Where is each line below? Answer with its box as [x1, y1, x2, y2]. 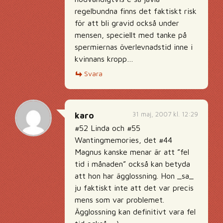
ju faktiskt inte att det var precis [75, 183, 194, 192]
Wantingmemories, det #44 [75, 135, 172, 144]
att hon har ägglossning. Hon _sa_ [75, 171, 194, 180]
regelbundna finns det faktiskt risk [75, 6, 197, 15]
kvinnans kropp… [75, 54, 133, 63]
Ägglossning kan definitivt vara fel [75, 207, 196, 216]
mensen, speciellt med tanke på [75, 30, 187, 39]
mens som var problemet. [75, 195, 164, 204]
